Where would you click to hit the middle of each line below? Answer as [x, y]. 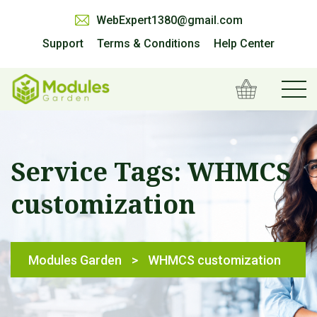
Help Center [244, 44]
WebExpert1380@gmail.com [169, 20]
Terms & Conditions [149, 44]
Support [63, 44]
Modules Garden [75, 260]
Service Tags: [99, 171]
